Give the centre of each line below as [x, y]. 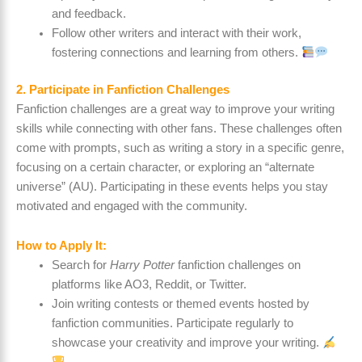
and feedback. [88, 13]
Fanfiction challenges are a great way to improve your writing [175, 109]
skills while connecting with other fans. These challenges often [179, 128]
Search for [80, 265]
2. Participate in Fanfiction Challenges [123, 89]
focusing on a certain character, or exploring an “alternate [165, 167]
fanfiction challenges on [237, 265]
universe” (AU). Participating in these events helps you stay [172, 186]
